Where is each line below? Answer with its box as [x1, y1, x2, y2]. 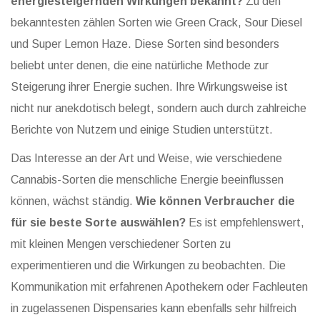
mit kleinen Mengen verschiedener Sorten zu [11, 238, 231, 251]
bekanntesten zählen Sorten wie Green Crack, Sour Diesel [11, 16, 302, 29]
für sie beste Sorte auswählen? [11, 216, 186, 229]
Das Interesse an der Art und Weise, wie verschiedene [11, 152, 282, 165]
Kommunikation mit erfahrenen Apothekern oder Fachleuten [11, 281, 308, 294]
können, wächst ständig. [11, 195, 136, 208]
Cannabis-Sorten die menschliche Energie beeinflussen [11, 174, 284, 186]
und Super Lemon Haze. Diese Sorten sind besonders [11, 38, 279, 51]
